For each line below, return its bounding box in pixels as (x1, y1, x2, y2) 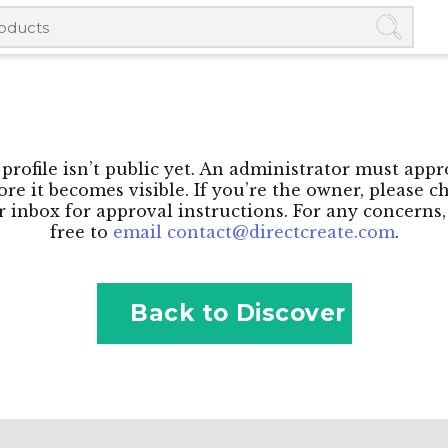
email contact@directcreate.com (112, 222, 395, 242)
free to (49, 222, 113, 242)
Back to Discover (130, 299, 346, 327)
